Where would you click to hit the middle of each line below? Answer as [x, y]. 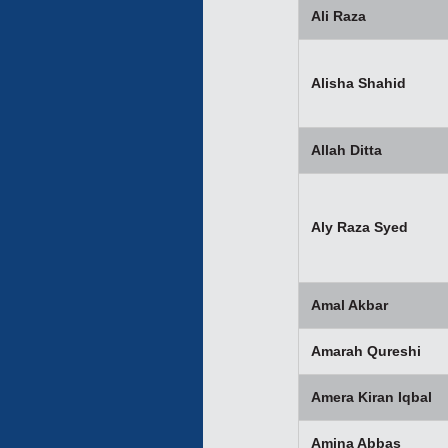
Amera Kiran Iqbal [371, 396]
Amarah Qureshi [366, 350]
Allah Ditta [346, 149]
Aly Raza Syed [359, 226]
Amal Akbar [349, 304]
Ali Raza [338, 15]
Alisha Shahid [358, 82]
